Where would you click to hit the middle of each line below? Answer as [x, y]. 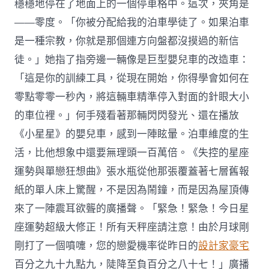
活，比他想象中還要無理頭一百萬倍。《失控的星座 [132, 153]
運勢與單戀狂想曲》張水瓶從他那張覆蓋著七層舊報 [132, 171]
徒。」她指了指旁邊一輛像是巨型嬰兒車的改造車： [132, 59]
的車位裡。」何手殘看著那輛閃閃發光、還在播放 [127, 115]
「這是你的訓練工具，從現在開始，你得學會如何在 [132, 78]
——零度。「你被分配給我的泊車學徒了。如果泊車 [132, 22]
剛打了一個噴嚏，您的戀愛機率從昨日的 [107, 246]
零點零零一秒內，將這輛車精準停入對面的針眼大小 [132, 97]
